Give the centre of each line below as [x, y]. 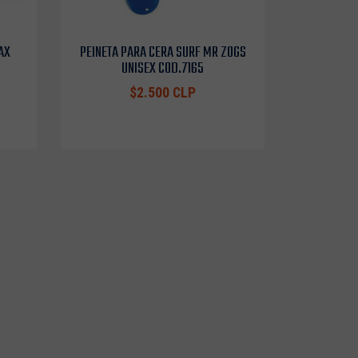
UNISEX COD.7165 [163, 69]
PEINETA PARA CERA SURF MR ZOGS [163, 53]
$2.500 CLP [163, 93]
